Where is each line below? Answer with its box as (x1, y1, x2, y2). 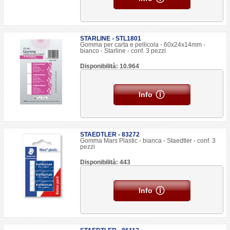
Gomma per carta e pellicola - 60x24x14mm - (80, 41, 206, 48)
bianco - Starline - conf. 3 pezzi (80, 47, 166, 54)
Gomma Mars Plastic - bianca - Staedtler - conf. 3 (80, 137, 216, 144)
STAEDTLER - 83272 (80, 131, 140, 138)
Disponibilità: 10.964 (80, 63, 140, 70)
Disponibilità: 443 (80, 159, 131, 166)
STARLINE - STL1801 (80, 35, 142, 42)
